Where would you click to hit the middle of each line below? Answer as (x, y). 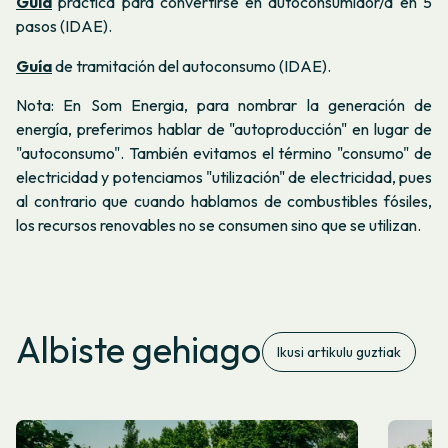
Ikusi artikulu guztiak (339, 352)
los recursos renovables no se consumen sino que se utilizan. (218, 225)
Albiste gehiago (138, 350)
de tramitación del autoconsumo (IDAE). (191, 65)
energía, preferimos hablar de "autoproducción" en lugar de (224, 129)
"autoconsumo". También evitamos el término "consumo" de (224, 153)
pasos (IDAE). (64, 26)
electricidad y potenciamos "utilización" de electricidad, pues (224, 177)
